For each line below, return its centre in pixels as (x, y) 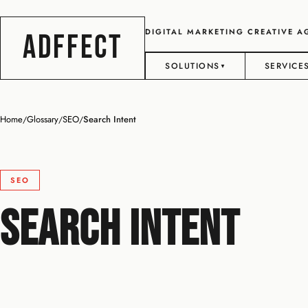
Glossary (43, 119)
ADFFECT (73, 48)
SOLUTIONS (192, 66)
